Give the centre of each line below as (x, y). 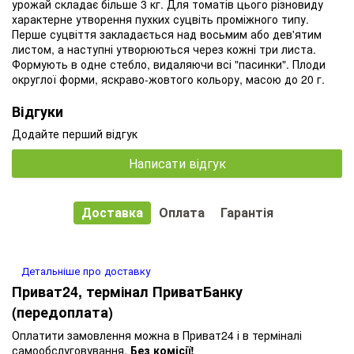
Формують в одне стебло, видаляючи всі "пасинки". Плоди (169, 64)
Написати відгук (177, 163)
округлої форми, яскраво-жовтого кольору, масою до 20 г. (168, 79)
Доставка (112, 212)
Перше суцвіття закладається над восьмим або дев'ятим (167, 34)
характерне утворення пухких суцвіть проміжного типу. (160, 19)
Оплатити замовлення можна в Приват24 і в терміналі (157, 335)
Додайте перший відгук (75, 133)
